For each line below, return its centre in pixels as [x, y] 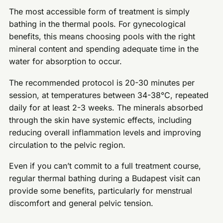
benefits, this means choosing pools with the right [102, 37]
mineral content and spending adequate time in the [104, 49]
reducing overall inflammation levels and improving [105, 132]
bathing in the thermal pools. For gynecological [98, 24]
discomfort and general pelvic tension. [81, 203]
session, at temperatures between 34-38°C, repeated [109, 95]
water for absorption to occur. [66, 61]
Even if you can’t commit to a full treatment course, [105, 166]
